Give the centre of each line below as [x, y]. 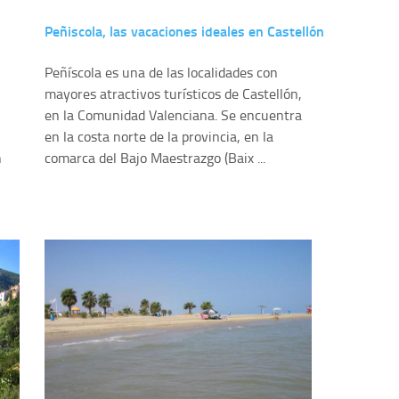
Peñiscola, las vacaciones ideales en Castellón [184, 31]
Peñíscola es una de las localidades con [161, 72]
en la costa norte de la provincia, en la [159, 136]
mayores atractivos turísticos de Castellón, [173, 93]
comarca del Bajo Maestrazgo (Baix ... [155, 157]
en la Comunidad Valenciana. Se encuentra [173, 114]
